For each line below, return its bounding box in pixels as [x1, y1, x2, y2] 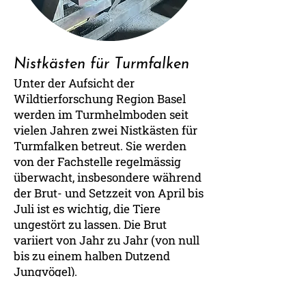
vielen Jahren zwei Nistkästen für [14, 122, 197, 138]
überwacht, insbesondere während [14, 169, 201, 185]
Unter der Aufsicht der [14, 75, 135, 91]
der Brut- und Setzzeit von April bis [14, 185, 204, 201]
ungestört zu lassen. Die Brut [14, 217, 167, 232]
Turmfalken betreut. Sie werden [14, 138, 186, 154]
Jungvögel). [14, 264, 77, 279]
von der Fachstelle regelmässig [14, 154, 181, 169]
